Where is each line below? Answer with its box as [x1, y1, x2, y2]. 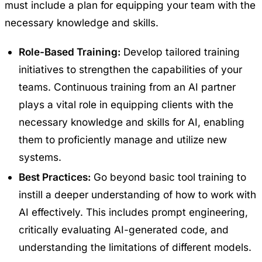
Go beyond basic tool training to [91, 170, 246, 183]
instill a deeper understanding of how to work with [19, 188, 256, 201]
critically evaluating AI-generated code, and [19, 223, 229, 236]
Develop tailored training [120, 45, 240, 58]
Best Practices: [19, 170, 91, 183]
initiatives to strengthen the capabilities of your [19, 63, 242, 75]
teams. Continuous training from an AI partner [19, 80, 236, 93]
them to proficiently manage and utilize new [19, 133, 227, 146]
